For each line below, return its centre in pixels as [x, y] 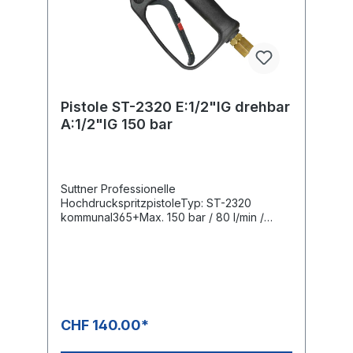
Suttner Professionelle [118, 188]
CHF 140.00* [105, 325]
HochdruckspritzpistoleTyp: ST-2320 [156, 203]
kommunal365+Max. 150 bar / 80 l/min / [162, 217]
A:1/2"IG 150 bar [117, 124]
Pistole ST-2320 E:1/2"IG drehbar [175, 106]
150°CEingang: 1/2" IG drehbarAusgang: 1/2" [174, 231]
